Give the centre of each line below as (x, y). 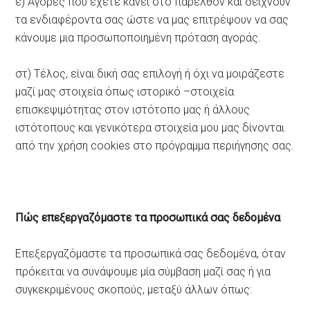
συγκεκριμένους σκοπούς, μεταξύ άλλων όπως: (134, 289)
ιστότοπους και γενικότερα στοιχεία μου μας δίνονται (150, 127)
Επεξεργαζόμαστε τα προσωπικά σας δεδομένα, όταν (151, 253)
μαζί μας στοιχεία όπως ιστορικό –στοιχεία (125, 91)
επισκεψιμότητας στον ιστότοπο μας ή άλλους (133, 109)
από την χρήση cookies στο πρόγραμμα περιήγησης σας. (155, 145)
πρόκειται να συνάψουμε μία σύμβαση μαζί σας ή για (143, 271)
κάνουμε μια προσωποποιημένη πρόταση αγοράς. (138, 37)
